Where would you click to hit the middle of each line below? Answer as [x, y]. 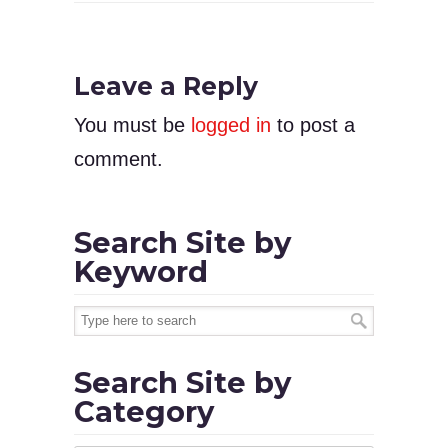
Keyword [141, 272]
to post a [313, 125]
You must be [132, 125]
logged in [231, 125]
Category [144, 412]
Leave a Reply [166, 86]
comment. [118, 159]
